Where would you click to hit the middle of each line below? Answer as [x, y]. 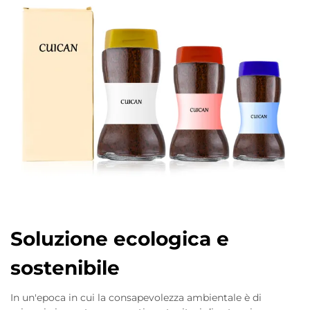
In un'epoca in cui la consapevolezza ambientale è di [136, 298]
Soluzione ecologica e [120, 239]
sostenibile [65, 268]
